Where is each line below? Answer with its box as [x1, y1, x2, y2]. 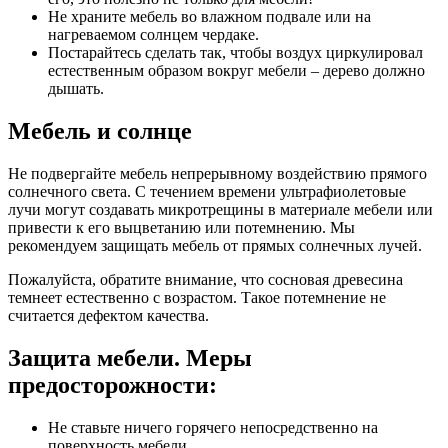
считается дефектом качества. [8, 306, 209, 324]
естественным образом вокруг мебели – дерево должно [48, 62, 425, 80]
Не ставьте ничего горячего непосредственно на [48, 418, 378, 436]
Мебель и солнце [8, 117, 192, 144]
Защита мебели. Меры [8, 344, 252, 371]
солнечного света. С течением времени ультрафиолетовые [8, 182, 406, 200]
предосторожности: [8, 371, 217, 398]
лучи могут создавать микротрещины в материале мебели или [8, 200, 433, 218]
